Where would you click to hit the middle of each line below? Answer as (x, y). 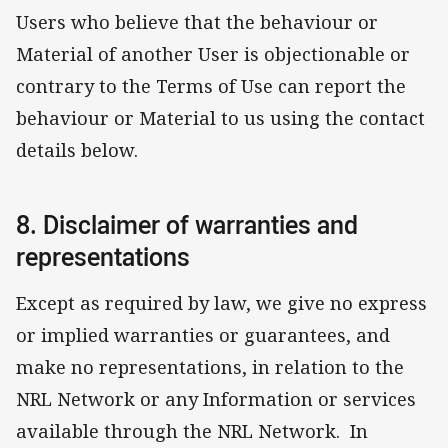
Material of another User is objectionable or (213, 54)
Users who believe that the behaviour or (197, 22)
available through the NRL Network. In (192, 430)
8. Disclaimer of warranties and (187, 225)
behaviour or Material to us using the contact (220, 118)
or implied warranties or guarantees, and (203, 334)
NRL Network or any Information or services (216, 398)
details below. (77, 150)
